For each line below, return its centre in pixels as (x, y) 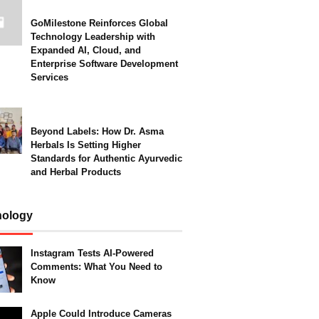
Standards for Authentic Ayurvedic (106, 158)
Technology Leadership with (93, 37)
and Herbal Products (76, 172)
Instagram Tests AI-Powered (92, 253)
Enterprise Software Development (104, 64)
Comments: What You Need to (96, 267)
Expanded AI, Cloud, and (86, 50)
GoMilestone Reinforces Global (99, 23)
